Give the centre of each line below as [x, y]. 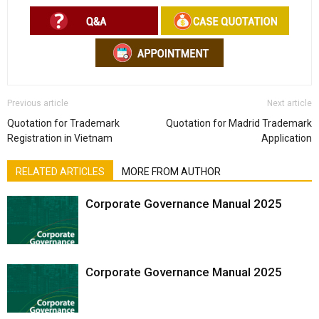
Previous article [38, 103]
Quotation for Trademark [63, 123]
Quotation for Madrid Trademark [239, 123]
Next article [289, 103]
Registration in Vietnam [60, 138]
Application [287, 138]
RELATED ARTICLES [60, 171]
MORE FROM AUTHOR [171, 171]
